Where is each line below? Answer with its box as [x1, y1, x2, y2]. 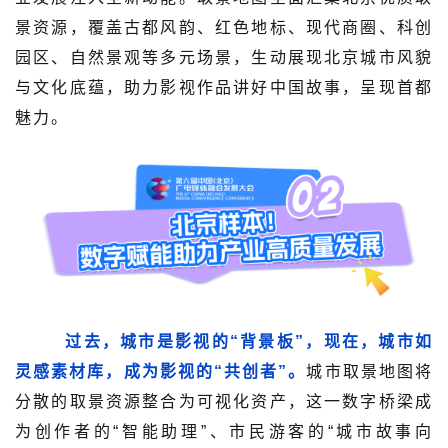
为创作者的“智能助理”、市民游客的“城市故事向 [15, 422, 433, 440]
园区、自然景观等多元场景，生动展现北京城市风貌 [15, 48, 433, 66]
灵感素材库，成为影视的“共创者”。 [15, 362, 307, 380]
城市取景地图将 [306, 362, 434, 380]
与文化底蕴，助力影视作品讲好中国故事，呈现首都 [15, 78, 433, 96]
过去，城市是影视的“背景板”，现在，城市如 [15, 332, 433, 350]
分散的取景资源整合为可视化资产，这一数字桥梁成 [15, 392, 433, 410]
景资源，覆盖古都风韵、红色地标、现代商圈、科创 [15, 18, 433, 36]
